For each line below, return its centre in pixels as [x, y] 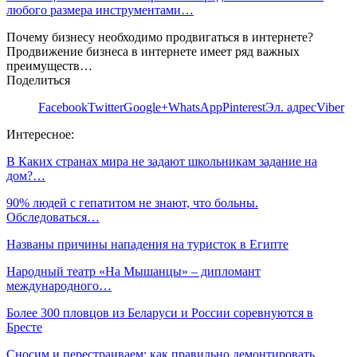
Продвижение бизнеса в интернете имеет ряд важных [153, 51]
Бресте [24, 327]
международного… [59, 285]
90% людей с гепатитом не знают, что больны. [132, 202]
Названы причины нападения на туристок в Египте [147, 244]
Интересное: [40, 134]
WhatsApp [195, 107]
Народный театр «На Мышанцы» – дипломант [133, 271]
